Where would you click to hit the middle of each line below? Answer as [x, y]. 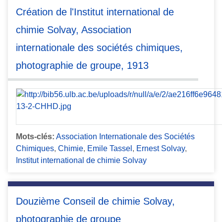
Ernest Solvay [161, 148]
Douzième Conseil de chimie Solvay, [95, 201]
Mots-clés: [35, 136]
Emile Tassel [110, 148]
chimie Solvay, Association [74, 30]
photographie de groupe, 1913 [82, 66]
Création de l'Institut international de [95, 12]
